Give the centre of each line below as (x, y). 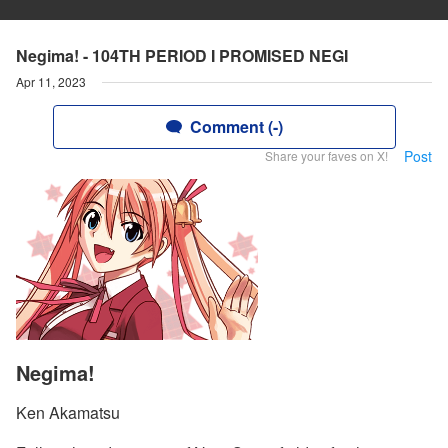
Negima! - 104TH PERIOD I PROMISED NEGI (182, 55)
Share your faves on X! (326, 155)
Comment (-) (236, 126)
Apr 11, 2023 (51, 81)
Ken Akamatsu (68, 413)
